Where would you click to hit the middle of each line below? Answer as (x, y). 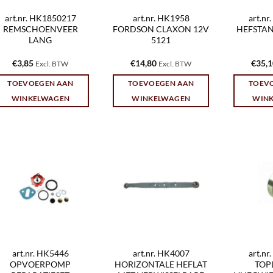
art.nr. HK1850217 (40, 18)
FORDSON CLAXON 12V (161, 29)
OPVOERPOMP (41, 264)
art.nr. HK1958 (161, 18)
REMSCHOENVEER (40, 29)
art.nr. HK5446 (40, 253)
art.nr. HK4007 (161, 253)
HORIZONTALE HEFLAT (161, 264)
